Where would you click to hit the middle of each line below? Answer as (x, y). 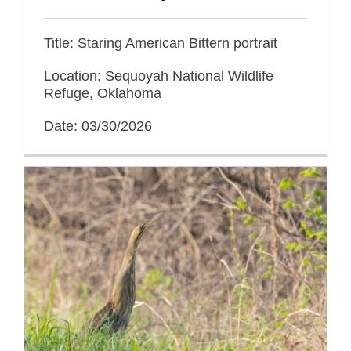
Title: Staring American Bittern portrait (161, 43)
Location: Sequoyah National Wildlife (159, 76)
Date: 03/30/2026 (98, 126)
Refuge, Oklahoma (103, 93)
